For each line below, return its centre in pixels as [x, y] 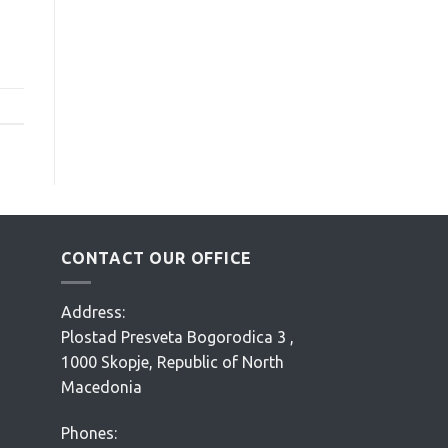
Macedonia [101, 387]
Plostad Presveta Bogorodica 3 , [177, 337]
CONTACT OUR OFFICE [156, 257]
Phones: [89, 433]
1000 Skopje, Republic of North [172, 362]
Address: [93, 312]
